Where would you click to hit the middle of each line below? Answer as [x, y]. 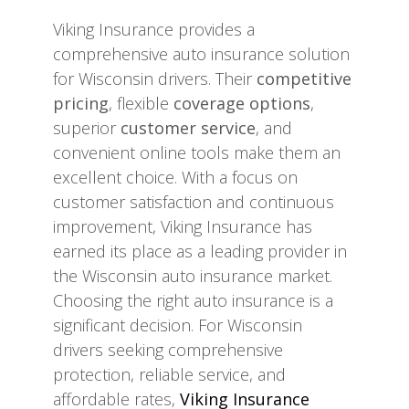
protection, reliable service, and [169, 375]
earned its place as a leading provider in [200, 252]
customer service [188, 128]
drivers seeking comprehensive [168, 350]
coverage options [242, 104]
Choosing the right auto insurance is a [193, 301]
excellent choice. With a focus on [175, 178]
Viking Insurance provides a [154, 30]
